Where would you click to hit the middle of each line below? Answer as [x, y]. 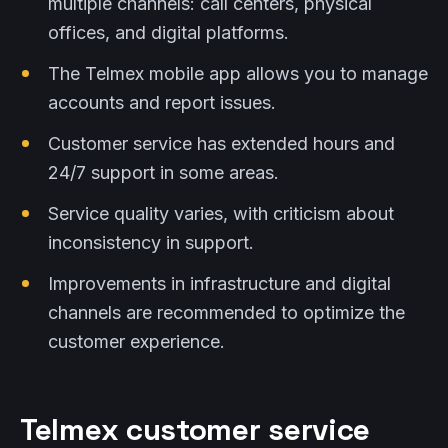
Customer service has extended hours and [221, 143]
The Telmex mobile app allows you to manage [238, 73]
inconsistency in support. [151, 242]
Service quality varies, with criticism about [221, 213]
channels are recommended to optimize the [226, 312]
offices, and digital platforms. [168, 32]
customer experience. [136, 341]
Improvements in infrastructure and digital [219, 283]
